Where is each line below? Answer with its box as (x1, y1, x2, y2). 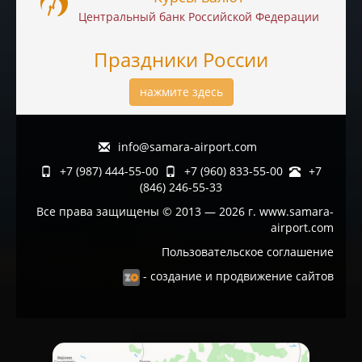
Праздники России (94, 46, 268, 73)
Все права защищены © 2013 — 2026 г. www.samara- (36, 204, 334, 219)
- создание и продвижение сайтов (140, 268, 334, 284)
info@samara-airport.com (118, 139, 257, 154)
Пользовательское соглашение (162, 244, 334, 259)
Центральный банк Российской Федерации (78, 9, 319, 24)
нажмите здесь (139, 84, 223, 99)
